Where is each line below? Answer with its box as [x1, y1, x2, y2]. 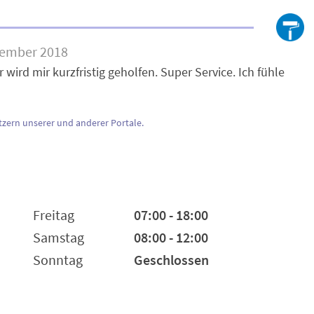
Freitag [33, 206, 74, 224]
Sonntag [33, 251, 83, 268]
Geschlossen [134, 251, 209, 268]
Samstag [33, 228, 84, 246]
